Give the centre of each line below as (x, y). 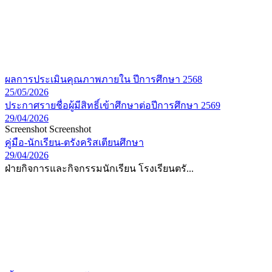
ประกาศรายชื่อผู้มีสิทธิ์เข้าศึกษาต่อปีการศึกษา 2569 (113, 106)
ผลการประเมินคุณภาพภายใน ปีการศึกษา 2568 (104, 80)
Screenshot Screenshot (48, 129)
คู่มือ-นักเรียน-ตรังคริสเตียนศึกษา (74, 143)
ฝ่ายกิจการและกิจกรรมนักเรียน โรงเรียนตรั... (99, 169)
